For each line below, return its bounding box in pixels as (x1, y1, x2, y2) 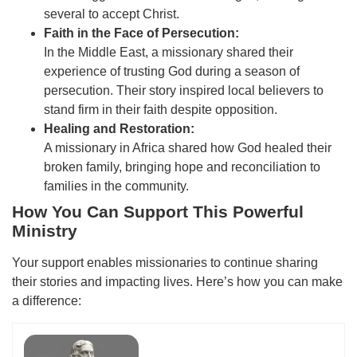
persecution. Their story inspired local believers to (44, 84, 324, 98)
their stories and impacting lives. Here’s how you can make (12, 275, 343, 289)
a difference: (12, 294, 81, 308)
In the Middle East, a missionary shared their (44, 45, 293, 60)
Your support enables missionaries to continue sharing (12, 256, 318, 270)
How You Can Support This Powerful (12, 202, 304, 222)
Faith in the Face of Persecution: (44, 26, 239, 41)
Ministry (12, 222, 77, 241)
